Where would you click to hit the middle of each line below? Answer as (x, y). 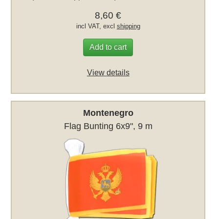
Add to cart (108, 47)
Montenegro (108, 113)
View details (108, 73)
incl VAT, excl (96, 26)
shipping (128, 26)
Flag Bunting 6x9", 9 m (108, 126)
